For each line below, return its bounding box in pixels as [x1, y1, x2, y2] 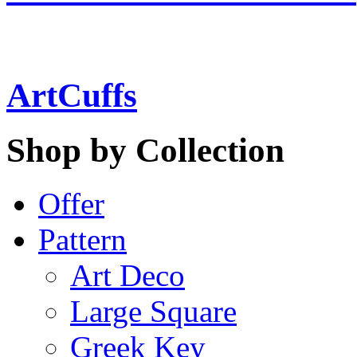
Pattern [38, 222, 127, 257]
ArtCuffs [6, 76, 137, 114]
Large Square [70, 293, 237, 328]
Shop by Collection [6, 131, 284, 169]
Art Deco [70, 257, 185, 292]
